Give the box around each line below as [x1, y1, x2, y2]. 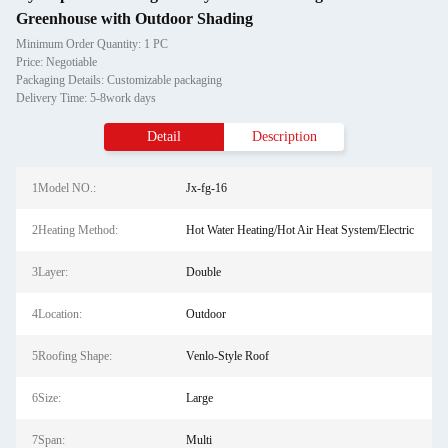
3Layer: [32, 265, 68, 279]
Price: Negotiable [16, 55, 97, 69]
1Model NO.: [32, 181, 96, 195]
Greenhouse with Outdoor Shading [16, 10, 253, 27]
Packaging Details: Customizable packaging [16, 73, 222, 87]
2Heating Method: [32, 223, 118, 237]
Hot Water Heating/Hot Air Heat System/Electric [185, 223, 414, 237]
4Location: [32, 307, 82, 321]
